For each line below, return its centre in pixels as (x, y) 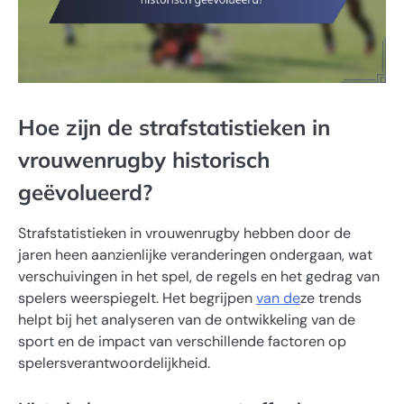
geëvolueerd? (85, 192)
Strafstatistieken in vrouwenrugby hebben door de (184, 233)
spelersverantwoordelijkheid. (114, 363)
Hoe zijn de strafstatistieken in (174, 127)
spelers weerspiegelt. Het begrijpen (137, 298)
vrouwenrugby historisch (144, 159)
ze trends (331, 298)
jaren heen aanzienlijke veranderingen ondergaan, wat (195, 254)
